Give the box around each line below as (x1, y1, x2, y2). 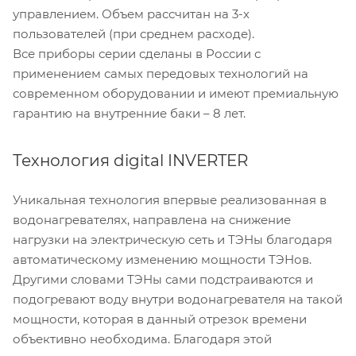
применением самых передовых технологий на (13, 66, 308, 82)
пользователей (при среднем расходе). (13, 26, 254, 42)
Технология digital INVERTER (13, 151, 248, 171)
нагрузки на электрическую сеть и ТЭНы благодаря (13, 232, 332, 248)
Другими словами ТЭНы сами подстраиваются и (13, 272, 313, 288)
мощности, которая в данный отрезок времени (13, 311, 307, 327)
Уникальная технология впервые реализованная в (13, 192, 327, 208)
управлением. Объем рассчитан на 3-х (13, 6, 250, 22)
